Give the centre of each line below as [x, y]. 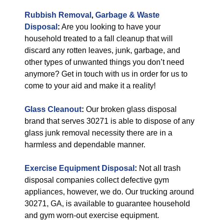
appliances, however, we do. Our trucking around [109, 192]
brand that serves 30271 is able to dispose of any [110, 121]
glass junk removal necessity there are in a [98, 133]
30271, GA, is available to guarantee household [107, 204]
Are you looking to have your [110, 27]
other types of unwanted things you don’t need [104, 62]
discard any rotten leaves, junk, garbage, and [102, 50]
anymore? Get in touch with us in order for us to [106, 74]
